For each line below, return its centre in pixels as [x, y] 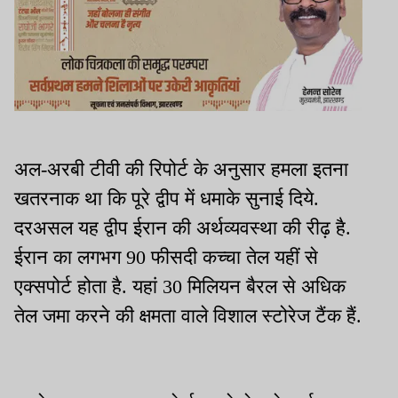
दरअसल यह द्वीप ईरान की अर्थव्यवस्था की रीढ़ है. [183, 227]
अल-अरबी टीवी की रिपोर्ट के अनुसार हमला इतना [181, 169]
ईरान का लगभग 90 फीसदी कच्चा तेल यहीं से [166, 257]
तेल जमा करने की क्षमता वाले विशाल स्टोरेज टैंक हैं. [188, 315]
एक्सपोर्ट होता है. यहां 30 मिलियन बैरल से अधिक [180, 286]
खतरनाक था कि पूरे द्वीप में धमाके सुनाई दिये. [167, 198]
